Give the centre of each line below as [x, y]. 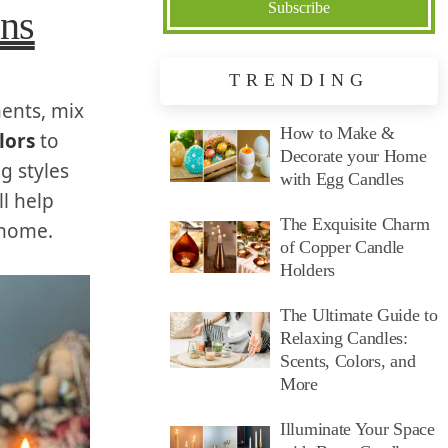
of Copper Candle [342, 246]
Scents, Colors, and [348, 360]
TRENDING [299, 79]
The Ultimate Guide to [359, 314]
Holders [307, 269]
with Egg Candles [342, 178]
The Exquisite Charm [355, 223]
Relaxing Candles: [344, 337]
